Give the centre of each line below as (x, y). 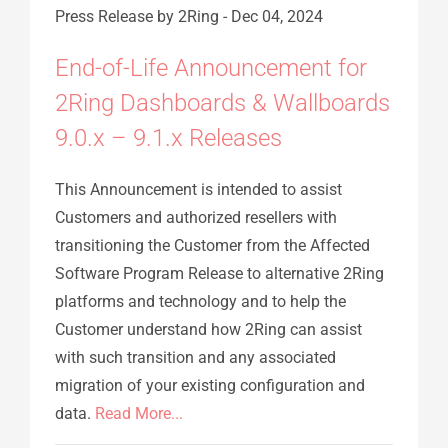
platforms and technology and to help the (200, 301)
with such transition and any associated (195, 357)
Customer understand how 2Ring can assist (208, 329)
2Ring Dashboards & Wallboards (222, 102)
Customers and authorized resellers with (196, 217)
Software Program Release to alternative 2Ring (219, 273)
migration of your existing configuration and (210, 385)
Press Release (104, 16)
